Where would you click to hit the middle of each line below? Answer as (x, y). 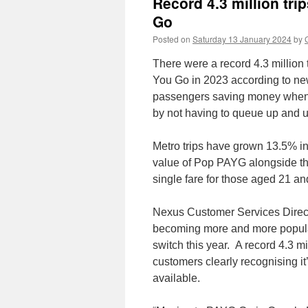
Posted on (172, 39)
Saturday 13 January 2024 (242, 39)
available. (176, 278)
